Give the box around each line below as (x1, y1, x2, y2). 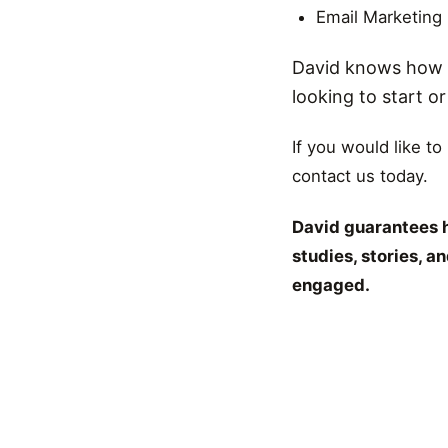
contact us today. (292, 166, 428, 186)
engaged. (292, 275, 370, 295)
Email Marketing (316, 7, 442, 27)
